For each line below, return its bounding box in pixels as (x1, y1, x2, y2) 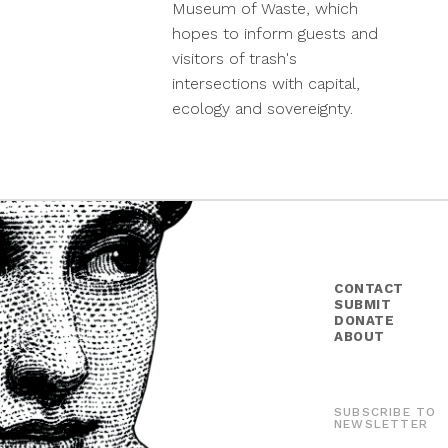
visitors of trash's (172, 49, 297, 69)
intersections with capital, (172, 74, 360, 94)
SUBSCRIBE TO (334, 405, 437, 420)
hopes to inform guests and (172, 24, 378, 44)
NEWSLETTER (334, 417, 428, 432)
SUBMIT (334, 296, 392, 312)
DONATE (334, 312, 395, 328)
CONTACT (334, 280, 404, 296)
